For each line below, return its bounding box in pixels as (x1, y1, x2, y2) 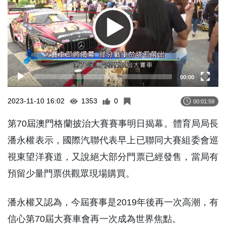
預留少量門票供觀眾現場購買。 (8, 168, 135, 179)
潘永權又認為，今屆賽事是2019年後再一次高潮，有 (8, 197, 218, 208)
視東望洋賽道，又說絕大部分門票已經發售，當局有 (8, 152, 218, 162)
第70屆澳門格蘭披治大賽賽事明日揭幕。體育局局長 (8, 119, 218, 129)
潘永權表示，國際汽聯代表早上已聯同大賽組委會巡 (8, 135, 218, 146)
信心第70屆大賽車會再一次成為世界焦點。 (8, 214, 181, 224)
